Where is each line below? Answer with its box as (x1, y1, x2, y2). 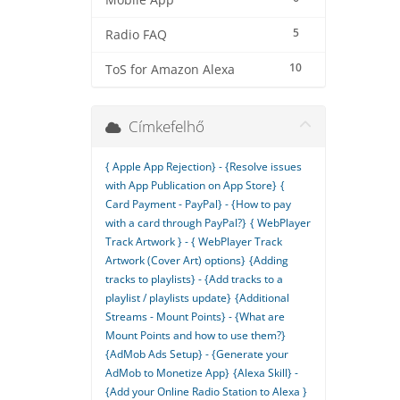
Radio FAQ (105, 27, 167, 43)
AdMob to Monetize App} (105, 365, 229, 380)
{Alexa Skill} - (233, 365, 298, 380)
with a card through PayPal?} (105, 215, 246, 230)
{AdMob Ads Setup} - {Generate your (105, 346, 288, 362)
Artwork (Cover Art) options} (105, 253, 246, 268)
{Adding (249, 253, 288, 268)
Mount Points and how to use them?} (105, 328, 286, 343)
